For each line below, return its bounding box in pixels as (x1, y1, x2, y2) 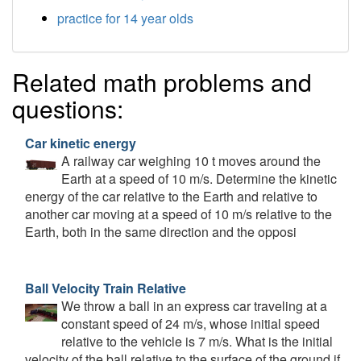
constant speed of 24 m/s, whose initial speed (61, 313, 320, 333)
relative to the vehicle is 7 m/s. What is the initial (61, 331, 333, 351)
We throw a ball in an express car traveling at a (61, 296, 327, 315)
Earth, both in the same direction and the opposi (25, 222, 297, 241)
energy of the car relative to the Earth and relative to (25, 186, 317, 205)
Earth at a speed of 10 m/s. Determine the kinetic (61, 168, 337, 188)
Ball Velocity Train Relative (25, 278, 186, 297)
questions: (12, 90, 123, 126)
